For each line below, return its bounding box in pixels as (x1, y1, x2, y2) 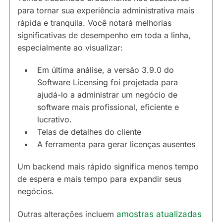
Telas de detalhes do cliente (37, 127, 141, 137)
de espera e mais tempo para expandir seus (17, 174, 181, 184)
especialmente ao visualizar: (17, 43, 123, 53)
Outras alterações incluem (17, 209, 116, 220)
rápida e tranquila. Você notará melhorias (17, 18, 171, 28)
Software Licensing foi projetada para (37, 77, 178, 88)
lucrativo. (37, 114, 72, 125)
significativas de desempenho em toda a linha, (17, 30, 191, 41)
